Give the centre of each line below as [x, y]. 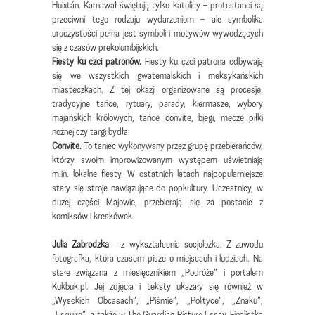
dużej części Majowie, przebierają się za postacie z [157, 202]
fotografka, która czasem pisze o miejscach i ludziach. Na [157, 258]
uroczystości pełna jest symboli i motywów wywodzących [157, 33]
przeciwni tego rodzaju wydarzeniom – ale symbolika [157, 19]
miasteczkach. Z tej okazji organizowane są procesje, [157, 89]
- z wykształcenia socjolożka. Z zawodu [186, 244]
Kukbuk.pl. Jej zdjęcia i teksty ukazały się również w [157, 286]
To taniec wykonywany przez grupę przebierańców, [173, 146]
